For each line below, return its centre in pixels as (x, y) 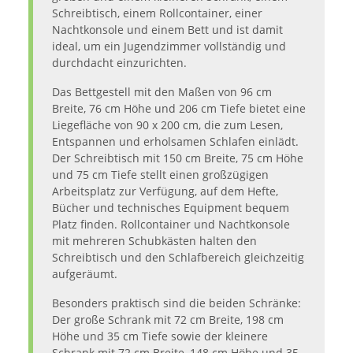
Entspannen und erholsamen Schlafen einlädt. (175, 142)
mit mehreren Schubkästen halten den (154, 241)
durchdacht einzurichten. (119, 63)
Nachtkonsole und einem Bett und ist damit (167, 30)
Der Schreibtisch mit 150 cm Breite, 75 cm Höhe (178, 158)
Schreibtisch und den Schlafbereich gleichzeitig (178, 258)
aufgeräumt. (85, 274)
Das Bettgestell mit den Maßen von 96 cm (162, 92)
